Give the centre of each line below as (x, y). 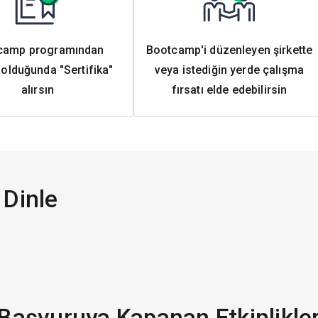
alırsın (38, 90)
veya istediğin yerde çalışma (229, 70)
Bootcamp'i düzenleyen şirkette (229, 50)
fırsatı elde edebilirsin (229, 90)
